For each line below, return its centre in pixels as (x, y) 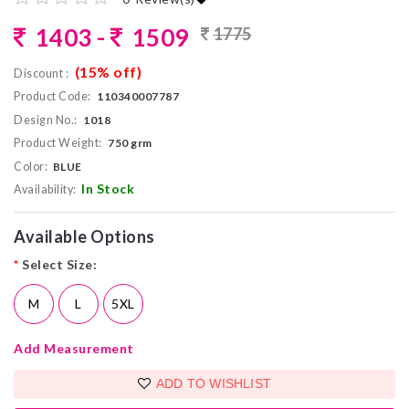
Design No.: (46, 120)
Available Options (84, 237)
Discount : (41, 73)
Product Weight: (58, 143)
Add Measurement (74, 348)
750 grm (130, 143)
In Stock (108, 189)
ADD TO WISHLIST (214, 384)
